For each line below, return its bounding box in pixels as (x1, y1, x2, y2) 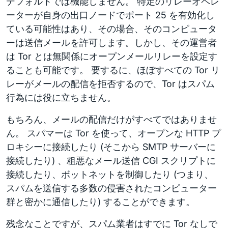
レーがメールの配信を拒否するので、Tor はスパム (6, 78, 215, 89)
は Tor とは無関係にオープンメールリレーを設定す (6, 51, 217, 62)
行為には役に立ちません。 (6, 92, 116, 103)
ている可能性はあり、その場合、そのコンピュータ (6, 23, 217, 34)
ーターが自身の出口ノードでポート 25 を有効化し (6, 10, 215, 20)
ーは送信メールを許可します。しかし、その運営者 (6, 37, 217, 48)
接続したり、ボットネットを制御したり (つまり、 (6, 169, 213, 180)
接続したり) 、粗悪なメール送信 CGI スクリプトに (6, 155, 216, 166)
